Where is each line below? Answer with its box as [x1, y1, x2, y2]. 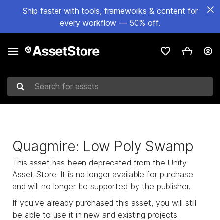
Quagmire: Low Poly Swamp [12, 138, 193, 155]
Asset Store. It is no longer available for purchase [12, 169, 193, 179]
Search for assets [7, 86, 71, 97]
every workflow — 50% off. [60, 18, 160, 27]
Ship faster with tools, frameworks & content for [22, 6, 198, 16]
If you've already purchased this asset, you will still [12, 198, 196, 208]
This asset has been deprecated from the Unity [12, 158, 187, 167]
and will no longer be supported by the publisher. [12, 181, 190, 191]
